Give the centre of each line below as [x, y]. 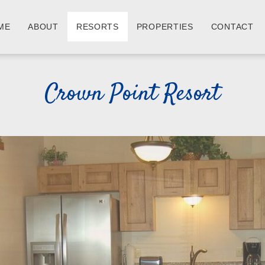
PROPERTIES [165, 27]
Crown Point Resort [132, 94]
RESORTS [97, 27]
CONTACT [232, 27]
